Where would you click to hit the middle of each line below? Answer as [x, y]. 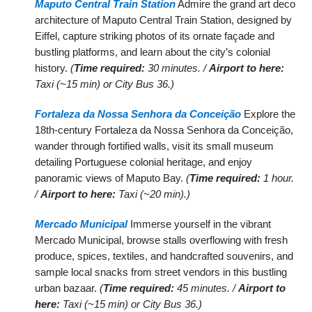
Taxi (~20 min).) [153, 194]
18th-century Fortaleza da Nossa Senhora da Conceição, [164, 130]
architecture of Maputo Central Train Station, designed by [164, 20]
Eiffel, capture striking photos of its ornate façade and [155, 36]
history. [53, 68]
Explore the [268, 114]
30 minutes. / [177, 68]
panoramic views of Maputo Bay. [111, 178]
